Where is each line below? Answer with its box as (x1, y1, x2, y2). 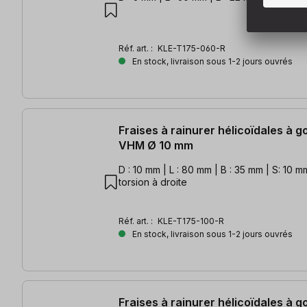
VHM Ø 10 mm (119, 138, 193, 152)
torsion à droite (119, 175, 187, 188)
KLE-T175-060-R (158, 43, 225, 54)
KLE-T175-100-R (158, 215, 224, 226)
